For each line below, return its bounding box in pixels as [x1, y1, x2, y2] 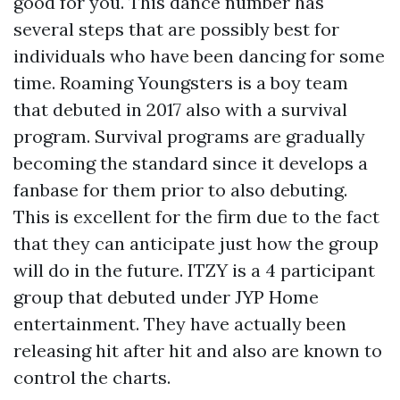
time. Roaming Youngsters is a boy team [13, 71, 348, 94]
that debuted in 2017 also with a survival [13, 98, 347, 121]
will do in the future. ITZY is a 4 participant [13, 259, 375, 281]
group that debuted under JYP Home [13, 286, 319, 308]
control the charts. [13, 366, 171, 388]
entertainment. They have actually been [13, 312, 346, 335]
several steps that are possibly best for [13, 18, 339, 40]
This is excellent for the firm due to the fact [13, 205, 379, 228]
